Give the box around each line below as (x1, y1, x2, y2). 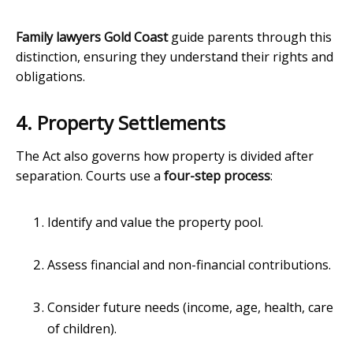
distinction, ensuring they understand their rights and (16, 48, 333, 66)
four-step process (164, 167, 270, 185)
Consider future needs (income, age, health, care (47, 299, 333, 317)
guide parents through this (168, 28, 332, 46)
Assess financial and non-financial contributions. (47, 256, 331, 274)
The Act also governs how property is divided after (16, 147, 314, 165)
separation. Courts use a (16, 167, 164, 185)
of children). (47, 320, 117, 338)
